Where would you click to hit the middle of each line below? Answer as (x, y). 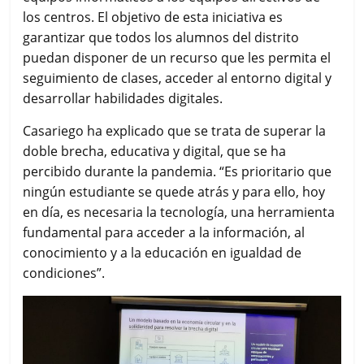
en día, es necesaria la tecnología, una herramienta (179, 212)
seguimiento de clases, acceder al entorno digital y (178, 78)
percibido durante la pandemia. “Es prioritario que (178, 171)
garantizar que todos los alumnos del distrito (161, 37)
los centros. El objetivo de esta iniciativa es (153, 17)
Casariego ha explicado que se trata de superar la (175, 130)
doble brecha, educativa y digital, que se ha (155, 151)
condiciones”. (64, 273)
